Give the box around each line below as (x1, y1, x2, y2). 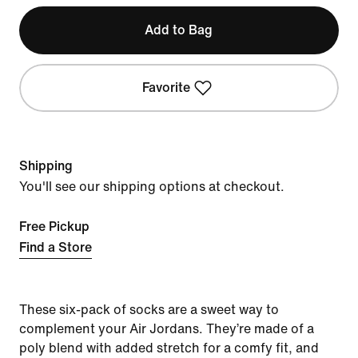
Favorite (141, 81, 190, 94)
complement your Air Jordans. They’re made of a (19, 322, 314, 336)
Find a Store (19, 241, 92, 254)
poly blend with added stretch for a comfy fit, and (19, 341, 319, 355)
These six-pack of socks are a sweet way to (19, 303, 279, 316)
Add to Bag (145, 23, 213, 37)
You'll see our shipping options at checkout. (19, 180, 284, 193)
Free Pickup (19, 220, 89, 233)
